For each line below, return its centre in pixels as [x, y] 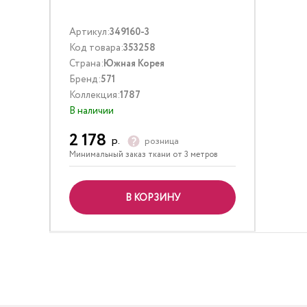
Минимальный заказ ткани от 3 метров [144, 155]
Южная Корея [134, 64]
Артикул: [89, 32]
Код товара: [96, 48]
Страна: [86, 64]
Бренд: [85, 79]
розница [162, 141]
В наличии [91, 111]
